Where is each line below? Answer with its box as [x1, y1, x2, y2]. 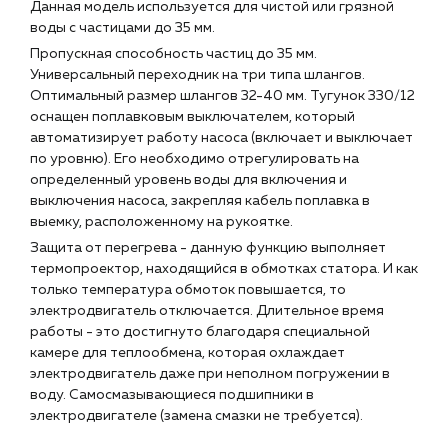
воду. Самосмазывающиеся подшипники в [30, 388, 314, 402]
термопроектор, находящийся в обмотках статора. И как [30, 262, 418, 276]
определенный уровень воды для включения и [30, 173, 347, 187]
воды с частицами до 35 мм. [30, 21, 215, 35]
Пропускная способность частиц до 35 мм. [30, 47, 317, 61]
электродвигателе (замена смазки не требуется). [30, 409, 363, 423]
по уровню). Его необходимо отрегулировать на [30, 152, 359, 166]
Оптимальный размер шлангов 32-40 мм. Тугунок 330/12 [30, 89, 415, 103]
